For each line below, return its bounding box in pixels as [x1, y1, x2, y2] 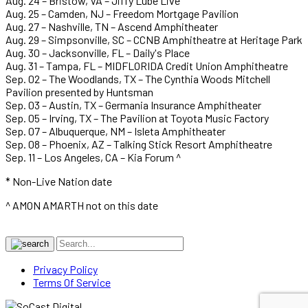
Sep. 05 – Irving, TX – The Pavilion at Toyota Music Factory [5, 111, 269, 124]
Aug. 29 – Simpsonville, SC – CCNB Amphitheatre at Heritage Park [5, 32, 302, 46]
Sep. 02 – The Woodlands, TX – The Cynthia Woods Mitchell [5, 71, 270, 85]
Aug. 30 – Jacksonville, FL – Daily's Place [5, 45, 190, 59]
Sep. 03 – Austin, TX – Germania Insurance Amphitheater [5, 98, 261, 111]
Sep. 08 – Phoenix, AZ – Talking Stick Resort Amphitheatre [5, 137, 272, 151]
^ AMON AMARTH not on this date [5, 198, 158, 212]
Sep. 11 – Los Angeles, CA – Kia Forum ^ [5, 150, 181, 164]
